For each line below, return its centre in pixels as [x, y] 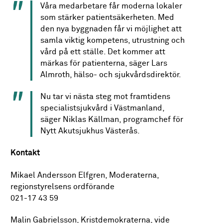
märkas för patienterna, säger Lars [104, 63]
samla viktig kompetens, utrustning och [113, 40]
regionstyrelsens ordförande [63, 187]
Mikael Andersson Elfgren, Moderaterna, [85, 175]
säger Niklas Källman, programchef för [112, 119]
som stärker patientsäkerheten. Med [108, 17]
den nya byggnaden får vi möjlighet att [111, 29]
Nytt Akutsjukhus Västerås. [90, 131]
